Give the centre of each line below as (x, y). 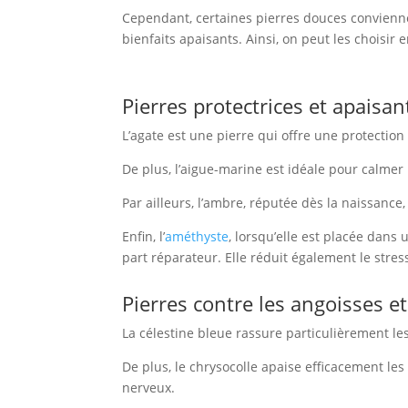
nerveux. (149, 387)
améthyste (197, 236)
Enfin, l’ (144, 236)
